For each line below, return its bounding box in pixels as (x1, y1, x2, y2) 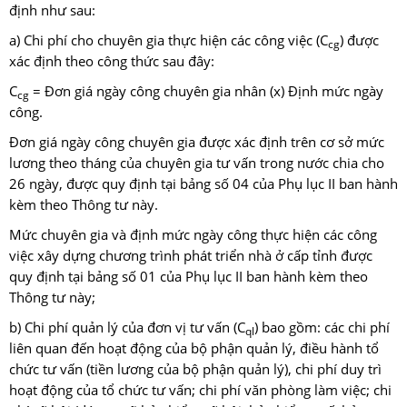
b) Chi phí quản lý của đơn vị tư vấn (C (9, 318, 245, 338)
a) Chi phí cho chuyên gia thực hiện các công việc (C (9, 31, 328, 51)
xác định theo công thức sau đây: (9, 52, 214, 72)
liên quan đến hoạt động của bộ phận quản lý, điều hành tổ (9, 339, 379, 359)
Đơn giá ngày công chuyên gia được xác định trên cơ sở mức (9, 133, 384, 153)
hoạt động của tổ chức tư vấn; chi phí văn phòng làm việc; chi (9, 381, 392, 401)
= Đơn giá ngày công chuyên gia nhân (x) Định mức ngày (29, 82, 383, 102)
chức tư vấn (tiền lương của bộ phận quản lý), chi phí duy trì (9, 360, 382, 380)
